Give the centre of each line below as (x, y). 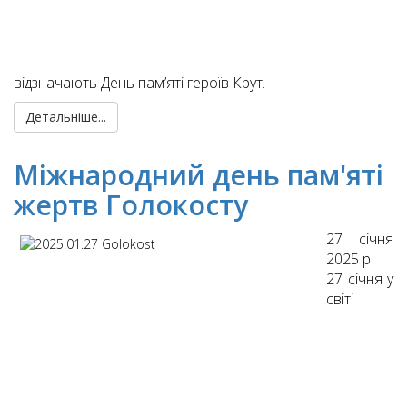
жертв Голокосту (131, 205)
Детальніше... (66, 117)
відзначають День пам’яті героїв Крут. (139, 83)
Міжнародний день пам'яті (199, 175)
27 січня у (360, 279)
